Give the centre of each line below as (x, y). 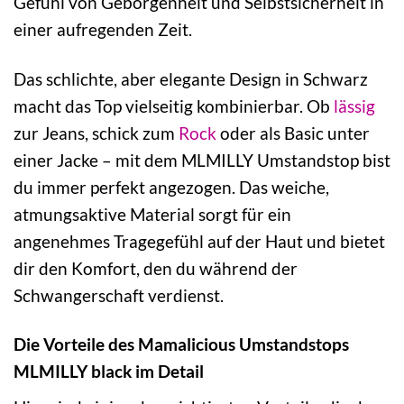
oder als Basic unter (293, 133)
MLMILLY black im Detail (109, 372)
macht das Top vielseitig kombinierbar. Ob (174, 106)
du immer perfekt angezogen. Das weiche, (171, 187)
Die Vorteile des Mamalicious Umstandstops (181, 344)
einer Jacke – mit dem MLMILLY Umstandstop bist (202, 160)
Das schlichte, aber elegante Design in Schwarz (191, 78)
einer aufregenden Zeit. (103, 29)
